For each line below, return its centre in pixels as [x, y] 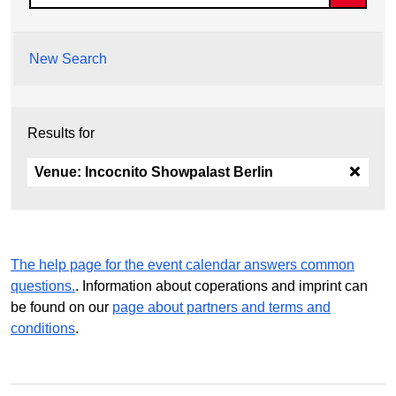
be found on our [61, 307]
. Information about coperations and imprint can [221, 286]
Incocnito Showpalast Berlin [179, 171]
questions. [43, 286]
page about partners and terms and [221, 307]
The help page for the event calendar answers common [183, 264]
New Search [68, 58]
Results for [61, 133]
